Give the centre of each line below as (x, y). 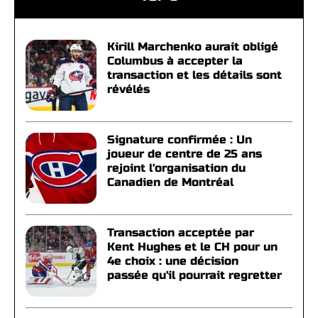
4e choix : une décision (173, 261)
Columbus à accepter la (175, 61)
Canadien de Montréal (170, 182)
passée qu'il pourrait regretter (194, 275)
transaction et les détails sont (194, 75)
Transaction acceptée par (181, 232)
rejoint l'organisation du (176, 168)
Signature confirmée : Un (180, 139)
